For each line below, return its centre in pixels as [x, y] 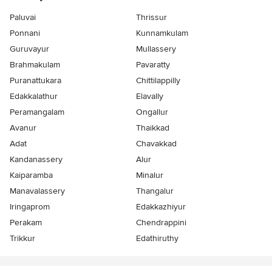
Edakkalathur [34, 97]
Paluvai [23, 18]
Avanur [23, 128]
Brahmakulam [35, 65]
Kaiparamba [31, 175]
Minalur [150, 175]
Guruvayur [29, 49]
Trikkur [22, 239]
